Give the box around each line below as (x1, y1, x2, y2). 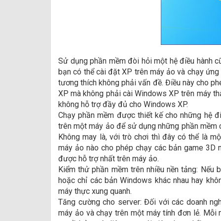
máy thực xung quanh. (58, 186, 132, 196)
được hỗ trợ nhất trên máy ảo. (58, 154, 159, 163)
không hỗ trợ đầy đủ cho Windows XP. (58, 100, 188, 109)
